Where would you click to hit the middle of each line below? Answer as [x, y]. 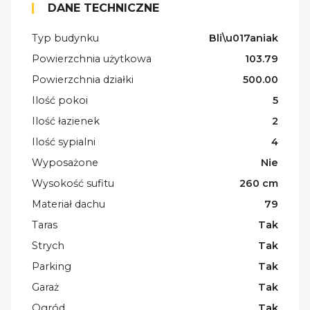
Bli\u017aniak [244, 38]
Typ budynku [65, 38]
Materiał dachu [69, 204]
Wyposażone [65, 162]
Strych [48, 245]
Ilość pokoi [60, 100]
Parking [52, 266]
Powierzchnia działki [83, 79]
